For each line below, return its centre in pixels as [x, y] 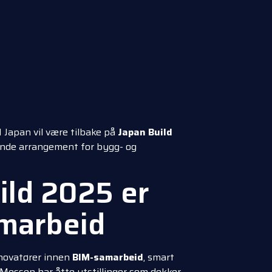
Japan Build [145, 132]
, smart [159, 257]
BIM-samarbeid [108, 257]
